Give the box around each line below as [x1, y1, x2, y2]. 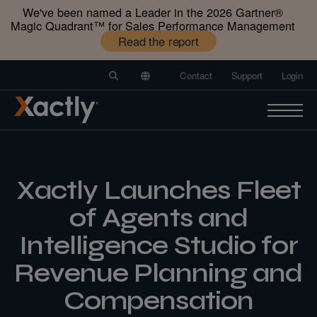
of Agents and [69, 201, 248, 234]
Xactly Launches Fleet [16, 173, 301, 206]
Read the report [118, 32, 199, 50]
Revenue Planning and [14, 256, 303, 289]
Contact [180, 69, 212, 83]
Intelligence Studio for [19, 229, 298, 261]
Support [231, 69, 263, 83]
